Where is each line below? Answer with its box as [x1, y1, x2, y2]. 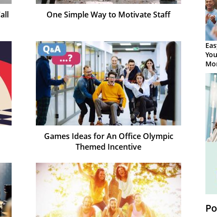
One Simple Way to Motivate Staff [46, 9, 170, 20]
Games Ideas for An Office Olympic [44, 130, 173, 141]
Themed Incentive [76, 141, 141, 152]
